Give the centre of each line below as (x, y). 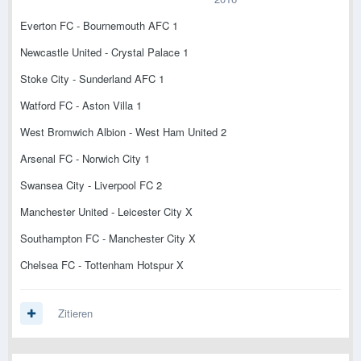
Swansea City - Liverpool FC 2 (91, 185)
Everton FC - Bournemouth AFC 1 (99, 26)
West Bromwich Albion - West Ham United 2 (123, 132)
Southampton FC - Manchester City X (108, 239)
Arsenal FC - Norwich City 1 (85, 159)
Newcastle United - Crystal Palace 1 (104, 52)
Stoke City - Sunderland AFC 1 (92, 79)
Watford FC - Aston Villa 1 (81, 106)
